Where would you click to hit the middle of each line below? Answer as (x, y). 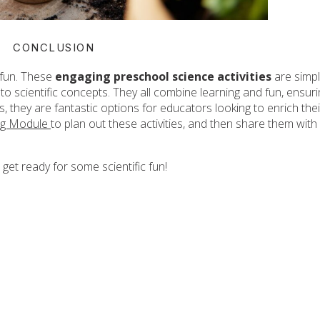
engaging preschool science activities (165, 76)
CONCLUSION (54, 47)
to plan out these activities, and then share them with (184, 124)
